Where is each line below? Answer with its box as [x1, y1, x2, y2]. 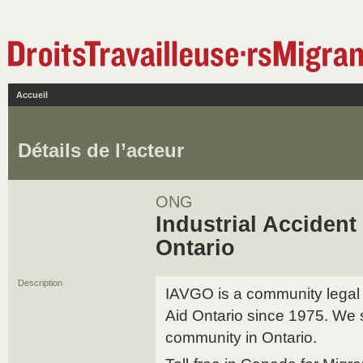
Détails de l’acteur [18, 139, 184, 161]
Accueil [16, 90, 48, 100]
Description [18, 278, 62, 288]
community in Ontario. [165, 329, 317, 346]
